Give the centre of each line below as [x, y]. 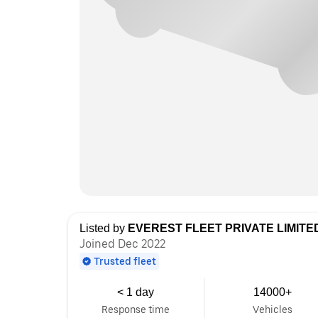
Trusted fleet [125, 261]
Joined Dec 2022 [122, 244]
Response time [136, 309]
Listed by [104, 228]
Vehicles [273, 309]
